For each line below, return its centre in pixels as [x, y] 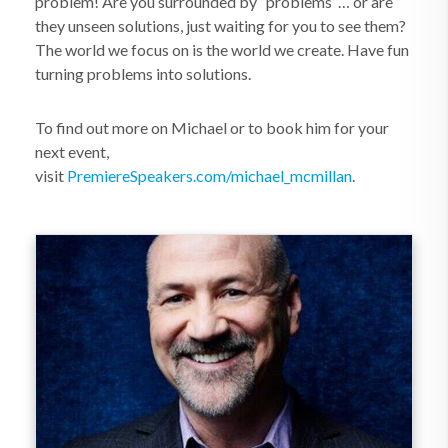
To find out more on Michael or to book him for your [212, 127]
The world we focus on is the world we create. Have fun [222, 49]
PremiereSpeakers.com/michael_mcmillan [209, 175]
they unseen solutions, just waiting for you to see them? [220, 25]
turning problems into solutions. [143, 73]
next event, [72, 151]
